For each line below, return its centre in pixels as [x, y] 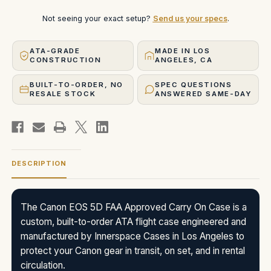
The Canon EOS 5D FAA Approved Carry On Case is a [134, 207]
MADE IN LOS [183, 51]
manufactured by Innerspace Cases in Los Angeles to [132, 236]
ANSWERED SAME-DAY [203, 93]
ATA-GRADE [55, 51]
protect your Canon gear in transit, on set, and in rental [133, 250]
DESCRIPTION [39, 163]
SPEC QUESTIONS [194, 84]
